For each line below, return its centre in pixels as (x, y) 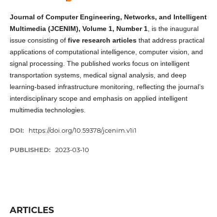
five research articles (102, 40)
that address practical (170, 40)
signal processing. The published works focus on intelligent (99, 63)
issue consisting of (39, 40)
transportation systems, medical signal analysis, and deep (98, 75)
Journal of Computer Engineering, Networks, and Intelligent (108, 17)
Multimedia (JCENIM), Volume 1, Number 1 (78, 29)
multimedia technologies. (47, 110)
